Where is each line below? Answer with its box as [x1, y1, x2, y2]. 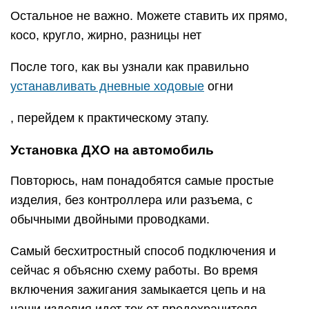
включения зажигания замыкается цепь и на [10, 283, 266, 297]
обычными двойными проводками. [10, 212, 210, 227]
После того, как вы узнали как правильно [10, 60, 249, 74]
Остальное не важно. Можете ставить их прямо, [10, 9, 288, 23]
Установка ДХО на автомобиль [10, 143, 214, 158]
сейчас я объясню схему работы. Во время [10, 263, 258, 278]
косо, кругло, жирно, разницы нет [10, 28, 201, 43]
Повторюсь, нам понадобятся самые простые [10, 174, 274, 188]
